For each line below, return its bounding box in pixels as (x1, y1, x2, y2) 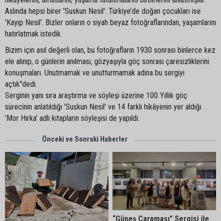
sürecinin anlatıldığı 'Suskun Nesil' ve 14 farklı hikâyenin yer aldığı (5, 102, 201, 112)
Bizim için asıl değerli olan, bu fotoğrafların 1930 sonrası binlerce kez (5, 45, 216, 55)
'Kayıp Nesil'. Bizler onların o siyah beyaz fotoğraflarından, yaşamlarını (5, 18, 216, 28)
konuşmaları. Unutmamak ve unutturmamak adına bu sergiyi (5, 68, 184, 78)
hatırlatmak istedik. (5, 29, 62, 39)
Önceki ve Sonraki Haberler (42, 135, 128, 144)
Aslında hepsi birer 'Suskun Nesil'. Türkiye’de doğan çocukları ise (5, 6, 201, 16)
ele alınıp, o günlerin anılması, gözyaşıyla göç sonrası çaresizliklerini (5, 57, 209, 67)
